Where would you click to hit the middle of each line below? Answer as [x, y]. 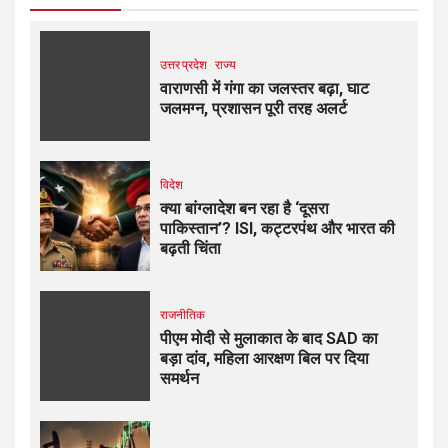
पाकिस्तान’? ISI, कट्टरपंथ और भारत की [277, 229]
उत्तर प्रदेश [183, 65]
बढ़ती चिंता [190, 249]
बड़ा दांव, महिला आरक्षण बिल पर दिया [264, 359]
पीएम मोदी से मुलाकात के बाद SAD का [269, 339]
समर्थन [179, 379]
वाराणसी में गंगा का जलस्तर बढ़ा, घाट [264, 89]
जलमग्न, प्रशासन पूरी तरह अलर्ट [253, 109]
